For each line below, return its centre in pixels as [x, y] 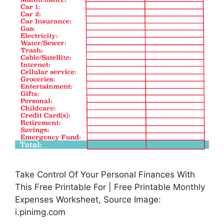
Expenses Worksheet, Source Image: [88, 200]
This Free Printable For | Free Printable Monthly [110, 187]
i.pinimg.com [40, 212]
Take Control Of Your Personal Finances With [105, 175]
